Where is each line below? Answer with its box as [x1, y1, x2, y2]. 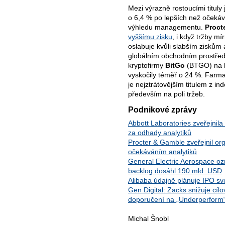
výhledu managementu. [128, 23, 205, 31]
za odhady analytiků [128, 129, 191, 137]
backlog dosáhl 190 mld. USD [128, 167, 222, 175]
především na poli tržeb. [128, 89, 205, 98]
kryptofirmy [128, 61, 165, 69]
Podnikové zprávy [128, 104, 197, 114]
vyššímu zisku [128, 32, 172, 41]
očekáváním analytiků [128, 148, 197, 156]
